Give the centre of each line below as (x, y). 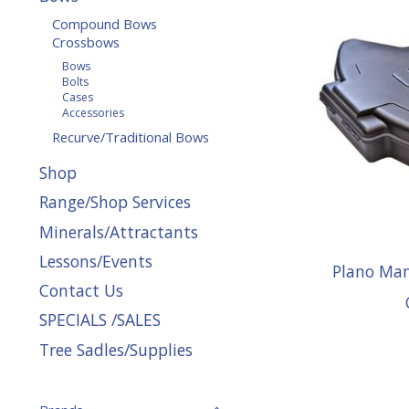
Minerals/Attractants (119, 231)
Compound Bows (104, 24)
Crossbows (85, 42)
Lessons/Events (96, 261)
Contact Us (81, 291)
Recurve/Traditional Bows (130, 136)
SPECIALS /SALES (100, 320)
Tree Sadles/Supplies (116, 349)
